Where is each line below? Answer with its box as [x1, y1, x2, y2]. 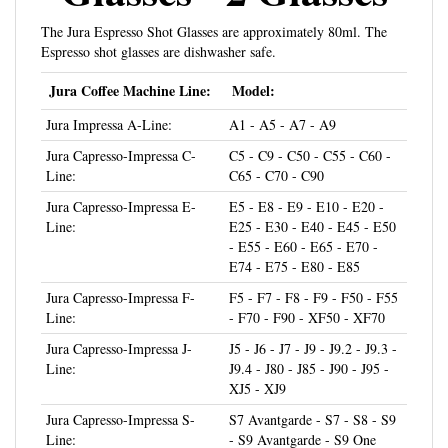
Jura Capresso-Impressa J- [46, 316, 192, 336]
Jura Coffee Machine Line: [49, 57, 211, 79]
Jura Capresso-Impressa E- [46, 174, 196, 194]
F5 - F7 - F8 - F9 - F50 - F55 [229, 265, 398, 285]
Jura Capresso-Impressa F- [46, 265, 195, 285]
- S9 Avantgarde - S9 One [229, 407, 376, 427]
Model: [232, 57, 275, 79]
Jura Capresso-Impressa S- [46, 387, 195, 407]
